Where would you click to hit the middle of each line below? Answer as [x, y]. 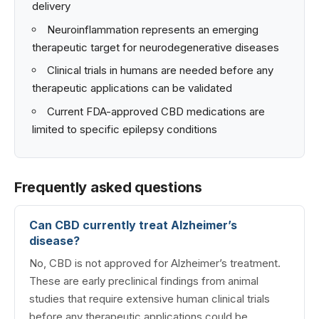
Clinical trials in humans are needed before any [160, 70]
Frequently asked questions [108, 188]
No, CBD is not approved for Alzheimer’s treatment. [155, 263]
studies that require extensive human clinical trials [150, 299]
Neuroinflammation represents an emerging [153, 29]
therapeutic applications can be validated [132, 88]
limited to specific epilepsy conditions [125, 129]
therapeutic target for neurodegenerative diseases [156, 47]
